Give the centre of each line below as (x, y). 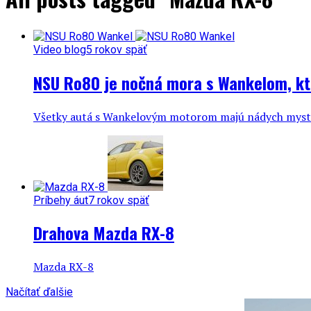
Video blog (60, 49)
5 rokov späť (117, 49)
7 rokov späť (119, 200)
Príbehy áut (61, 200)
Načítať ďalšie (39, 292)
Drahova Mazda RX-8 (104, 233)
